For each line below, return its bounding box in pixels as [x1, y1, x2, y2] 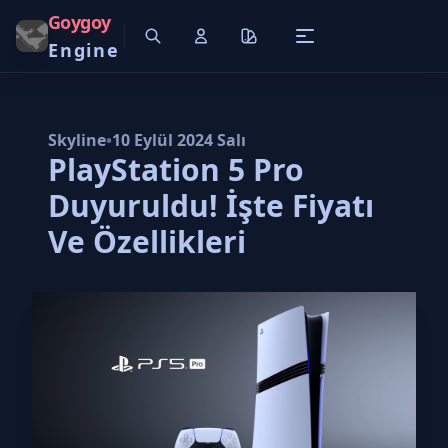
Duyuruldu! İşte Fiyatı [48, 185, 374, 226]
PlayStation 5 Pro [48, 149, 304, 190]
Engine [48, 38, 120, 62]
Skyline [48, 129, 106, 151]
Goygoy [48, 10, 111, 34]
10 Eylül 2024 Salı [112, 129, 246, 151]
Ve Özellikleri [48, 221, 246, 262]
